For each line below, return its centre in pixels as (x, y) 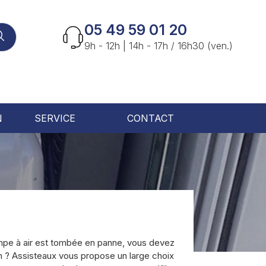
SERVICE (55, 118)
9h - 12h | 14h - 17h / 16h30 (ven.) (159, 46)
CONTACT (150, 118)
